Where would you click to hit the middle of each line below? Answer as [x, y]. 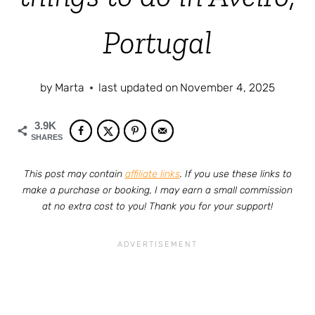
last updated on [138, 88]
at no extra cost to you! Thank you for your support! [157, 207]
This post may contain [74, 174]
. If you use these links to [236, 174]
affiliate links [152, 174]
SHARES [47, 137]
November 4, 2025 [228, 88]
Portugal [157, 43]
